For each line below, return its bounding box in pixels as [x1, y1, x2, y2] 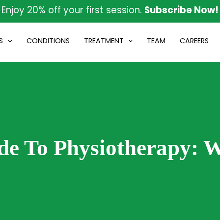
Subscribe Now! [144, 3, 219, 17]
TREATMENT [83, 35, 124, 46]
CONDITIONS [26, 35, 70, 46]
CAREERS [179, 35, 209, 46]
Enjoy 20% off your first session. [1, 3, 144, 17]
